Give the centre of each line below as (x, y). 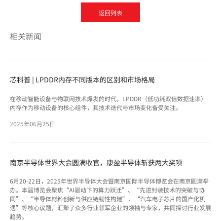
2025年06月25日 (33, 123)
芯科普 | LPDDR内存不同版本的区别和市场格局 (82, 80)
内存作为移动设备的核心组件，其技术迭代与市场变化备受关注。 (96, 107)
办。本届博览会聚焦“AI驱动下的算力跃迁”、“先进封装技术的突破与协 (107, 190)
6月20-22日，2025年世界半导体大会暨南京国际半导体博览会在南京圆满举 (109, 181)
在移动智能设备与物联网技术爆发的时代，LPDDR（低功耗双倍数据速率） (108, 98)
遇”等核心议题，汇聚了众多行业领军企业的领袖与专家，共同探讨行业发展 (110, 208)
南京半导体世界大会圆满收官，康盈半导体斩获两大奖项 (96, 162)
